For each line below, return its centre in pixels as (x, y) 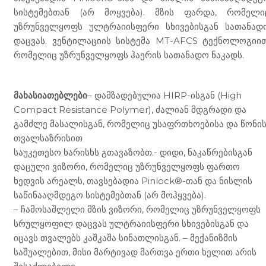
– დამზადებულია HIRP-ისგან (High (164, 95)
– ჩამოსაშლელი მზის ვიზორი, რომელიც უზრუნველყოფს (137, 209)
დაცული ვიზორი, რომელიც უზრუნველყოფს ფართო (127, 166)
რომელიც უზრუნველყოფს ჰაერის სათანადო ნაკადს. (129, 55)
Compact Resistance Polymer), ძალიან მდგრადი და (130, 109)
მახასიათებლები (50, 95)
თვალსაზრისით (48, 138)
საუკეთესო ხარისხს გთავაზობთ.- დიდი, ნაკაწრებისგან (133, 152)
